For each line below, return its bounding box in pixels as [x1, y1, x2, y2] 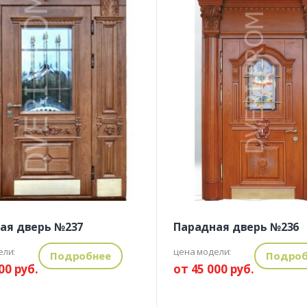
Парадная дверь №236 [173, 219, 299, 235]
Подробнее [50, 249, 111, 263]
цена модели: [173, 245, 232, 258]
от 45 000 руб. [173, 261, 255, 278]
